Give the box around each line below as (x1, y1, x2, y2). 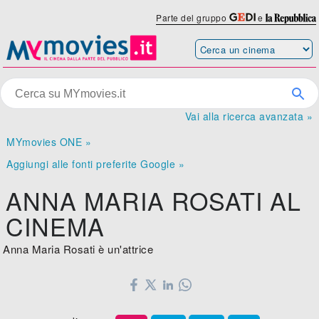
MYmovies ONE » (6, 135, 92, 150)
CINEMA (6, 209, 105, 244)
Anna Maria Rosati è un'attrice (3, 241, 154, 257)
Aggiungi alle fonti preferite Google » (6, 157, 185, 172)
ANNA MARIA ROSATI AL (6, 183, 302, 219)
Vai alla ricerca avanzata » (184, 109, 313, 124)
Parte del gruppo (156, 11, 229, 23)
